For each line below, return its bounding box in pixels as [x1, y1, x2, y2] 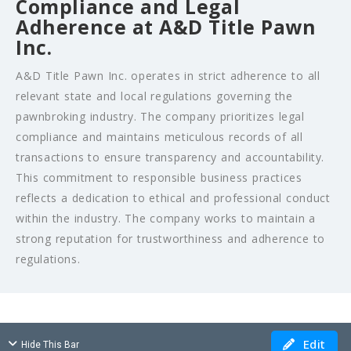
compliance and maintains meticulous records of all [16, 129, 303, 145]
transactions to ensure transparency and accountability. [16, 150, 325, 165]
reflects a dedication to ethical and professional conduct [16, 190, 331, 206]
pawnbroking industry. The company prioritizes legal [16, 109, 305, 125]
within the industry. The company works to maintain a [16, 211, 317, 226]
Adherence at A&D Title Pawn [16, 14, 317, 41]
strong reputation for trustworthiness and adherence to [16, 231, 326, 247]
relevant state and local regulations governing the [16, 89, 293, 104]
